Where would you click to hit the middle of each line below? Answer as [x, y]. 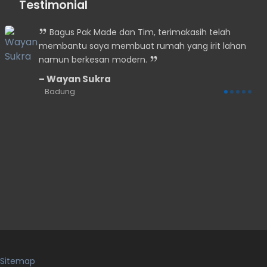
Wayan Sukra [78, 79]
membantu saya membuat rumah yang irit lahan [142, 46]
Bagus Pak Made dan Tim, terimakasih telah [139, 32]
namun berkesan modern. [94, 60]
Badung [60, 91]
